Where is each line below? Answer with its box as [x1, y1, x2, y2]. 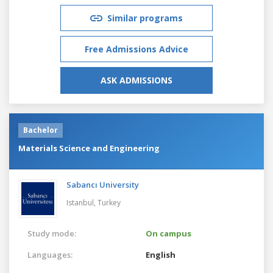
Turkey [97, 197, 121, 208]
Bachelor [23, 124, 58, 135]
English [146, 249, 175, 260]
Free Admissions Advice [85, 43, 188, 55]
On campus [146, 227, 191, 239]
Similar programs [107, 12, 183, 24]
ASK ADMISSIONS [101, 74, 172, 86]
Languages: [27, 249, 73, 260]
